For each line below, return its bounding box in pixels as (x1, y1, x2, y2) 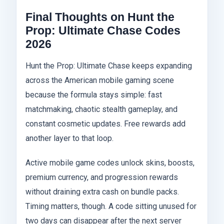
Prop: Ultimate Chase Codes (25, 24, 180, 37)
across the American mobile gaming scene (25, 75, 174, 85)
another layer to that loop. (25, 133, 113, 143)
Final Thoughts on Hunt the (25, 10, 174, 24)
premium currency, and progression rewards (25, 172, 178, 182)
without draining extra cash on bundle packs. (25, 187, 179, 197)
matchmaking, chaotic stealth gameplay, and (25, 104, 177, 114)
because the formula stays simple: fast (25, 90, 162, 100)
